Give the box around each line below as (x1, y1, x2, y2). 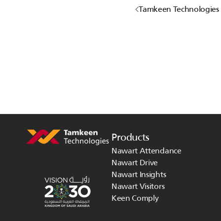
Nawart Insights (111, 168, 166, 181)
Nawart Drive (111, 156, 158, 169)
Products (111, 129, 149, 145)
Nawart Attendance (111, 145, 182, 157)
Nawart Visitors (111, 180, 165, 192)
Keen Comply (111, 192, 159, 204)
